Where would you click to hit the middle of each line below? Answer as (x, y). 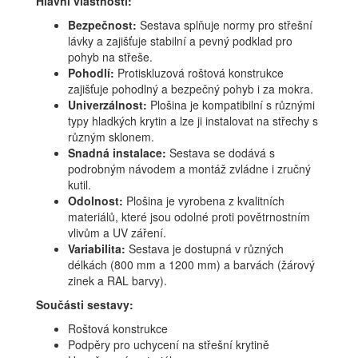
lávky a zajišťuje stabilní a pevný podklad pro (180, 41)
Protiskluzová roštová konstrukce (199, 73)
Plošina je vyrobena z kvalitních (204, 201)
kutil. (80, 185)
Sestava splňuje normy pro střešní (225, 25)
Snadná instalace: (117, 153)
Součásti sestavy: (85, 305)
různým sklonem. (111, 137)
